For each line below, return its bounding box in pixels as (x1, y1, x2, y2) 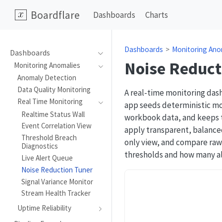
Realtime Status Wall (21, 109, 85, 119)
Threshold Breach (21, 133, 77, 143)
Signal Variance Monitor (21, 176, 93, 186)
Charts (145, 9, 168, 20)
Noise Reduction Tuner (21, 165, 93, 174)
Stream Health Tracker (21, 188, 91, 198)
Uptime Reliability (17, 203, 72, 213)
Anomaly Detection (17, 73, 77, 83)
